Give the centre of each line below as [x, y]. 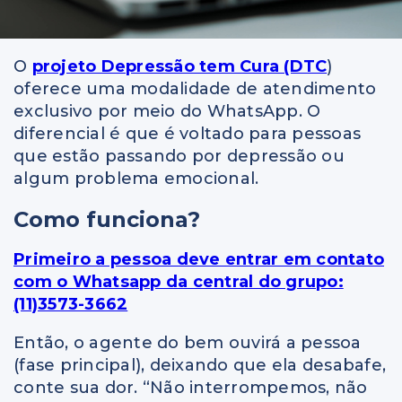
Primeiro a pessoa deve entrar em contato [199, 260]
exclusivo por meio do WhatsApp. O [167, 112]
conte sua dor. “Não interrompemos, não [191, 388]
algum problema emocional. [136, 179]
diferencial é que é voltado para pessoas [187, 134]
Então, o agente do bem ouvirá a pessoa [188, 343]
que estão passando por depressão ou [179, 157]
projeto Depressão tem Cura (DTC [179, 67]
